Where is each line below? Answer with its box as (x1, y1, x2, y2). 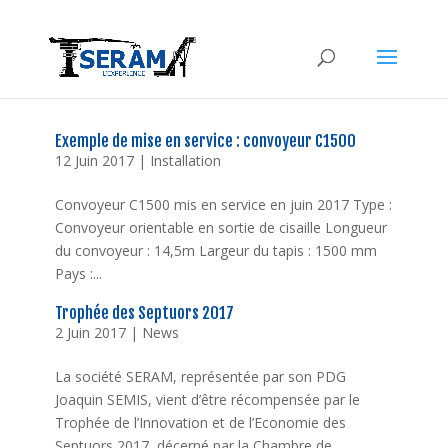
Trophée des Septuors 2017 (54, 303, 234, 323)
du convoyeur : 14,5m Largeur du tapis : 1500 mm (54, 241, 377, 260)
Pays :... (54, 264, 102, 283)
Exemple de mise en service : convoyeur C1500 (54, 131, 356, 151)
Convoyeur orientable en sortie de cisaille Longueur (54, 218, 387, 237)
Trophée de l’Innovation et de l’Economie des (54, 413, 346, 432)
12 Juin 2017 (54, 151, 134, 170)
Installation (149, 151, 221, 170)
